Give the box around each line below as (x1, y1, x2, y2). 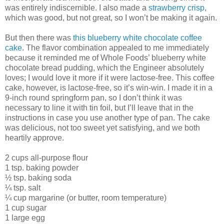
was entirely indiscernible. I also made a (5, 3, 148, 12)
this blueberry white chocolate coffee (73, 33, 202, 42)
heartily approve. (5, 133, 64, 142)
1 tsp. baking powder (5, 163, 78, 172)
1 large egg (5, 213, 45, 222)
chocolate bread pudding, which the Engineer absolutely (5, 63, 204, 72)
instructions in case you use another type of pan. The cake (5, 113, 210, 122)
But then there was (5, 33, 73, 42)
